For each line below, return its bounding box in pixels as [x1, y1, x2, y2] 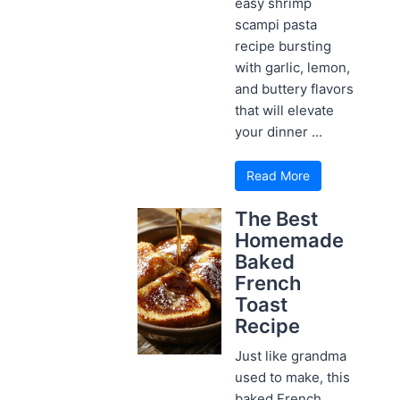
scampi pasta [235, 15, 318, 33]
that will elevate [235, 101, 335, 119]
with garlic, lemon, [235, 58, 351, 76]
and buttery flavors [235, 79, 354, 97]
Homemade [235, 228, 345, 252]
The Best [235, 206, 319, 230]
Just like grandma [235, 346, 347, 364]
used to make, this [235, 368, 351, 386]
